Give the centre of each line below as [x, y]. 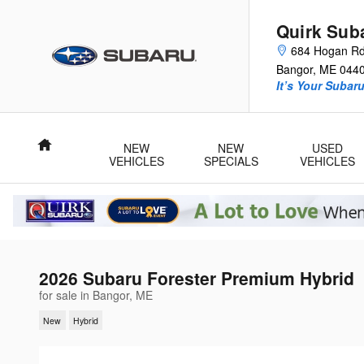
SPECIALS [231, 161]
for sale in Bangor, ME [96, 295]
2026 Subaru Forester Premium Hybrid [197, 278]
